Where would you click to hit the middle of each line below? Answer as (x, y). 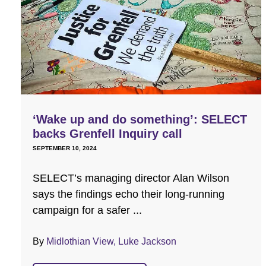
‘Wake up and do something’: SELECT (140, 120)
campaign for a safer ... (87, 210)
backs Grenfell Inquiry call (107, 134)
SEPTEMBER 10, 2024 (65, 148)
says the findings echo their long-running (129, 194)
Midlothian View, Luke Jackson (111, 242)
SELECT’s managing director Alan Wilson (131, 178)
